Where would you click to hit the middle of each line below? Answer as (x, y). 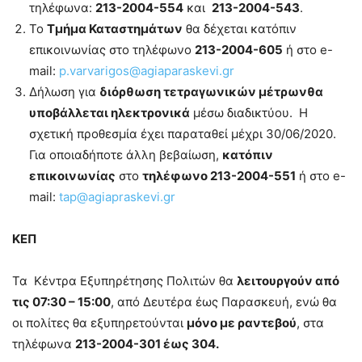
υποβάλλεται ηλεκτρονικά (109, 112)
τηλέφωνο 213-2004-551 (219, 175)
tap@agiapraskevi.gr (117, 196)
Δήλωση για (64, 91)
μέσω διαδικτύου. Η (249, 112)
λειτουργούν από (288, 280)
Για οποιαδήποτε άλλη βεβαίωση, (126, 154)
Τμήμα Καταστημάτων (115, 28)
